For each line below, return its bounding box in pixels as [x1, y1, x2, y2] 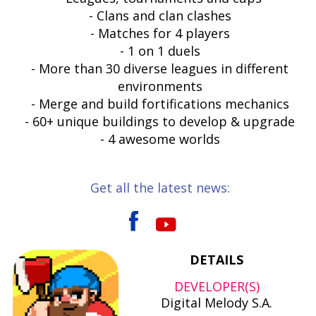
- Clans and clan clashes [88, 7, 231, 25]
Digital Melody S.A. [161, 294, 273, 312]
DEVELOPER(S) [174, 278, 260, 296]
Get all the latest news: [90, 179, 230, 197]
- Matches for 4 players [90, 25, 230, 42]
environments [117, 78, 202, 95]
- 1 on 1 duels [119, 42, 200, 60]
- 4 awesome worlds [99, 130, 220, 148]
